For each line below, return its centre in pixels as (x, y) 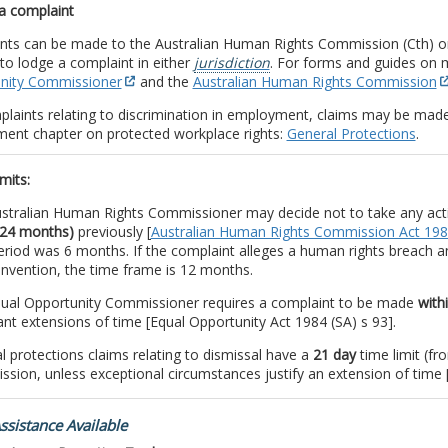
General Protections (351, 134)
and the (164, 82)
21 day (334, 355)
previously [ (112, 232)
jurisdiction (231, 63)
